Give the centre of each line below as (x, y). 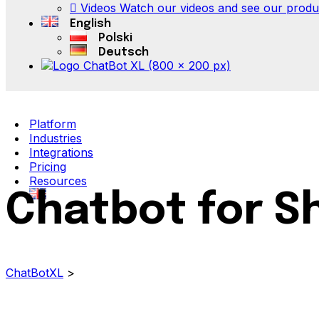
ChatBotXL (35, 273)
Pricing (48, 167)
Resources (58, 181)
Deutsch (124, 52)
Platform (53, 124)
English (90, 24)
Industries (56, 138)
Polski (115, 38)
